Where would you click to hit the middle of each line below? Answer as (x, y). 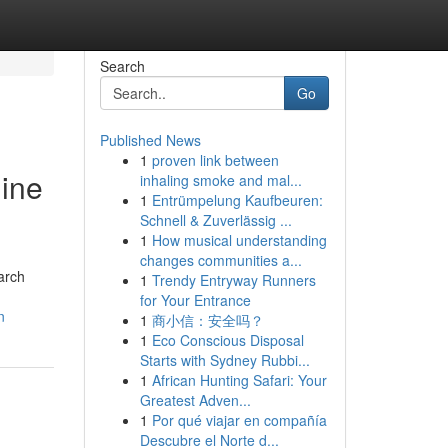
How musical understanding (239, 240)
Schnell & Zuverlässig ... (215, 220)
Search (122, 66)
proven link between (215, 160)
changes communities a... (220, 260)
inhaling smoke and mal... (220, 180)
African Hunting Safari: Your (239, 380)
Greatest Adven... (195, 400)
